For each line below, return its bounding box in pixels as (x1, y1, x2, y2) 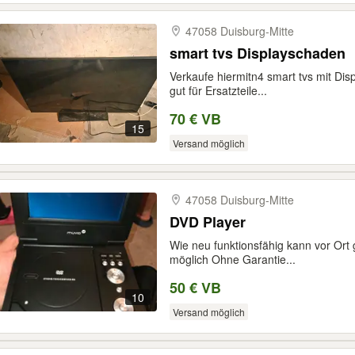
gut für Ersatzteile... (170, 82, 267, 98)
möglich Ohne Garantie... (170, 251, 296, 267)
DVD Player (170, 212, 246, 232)
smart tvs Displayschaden (170, 43, 345, 63)
